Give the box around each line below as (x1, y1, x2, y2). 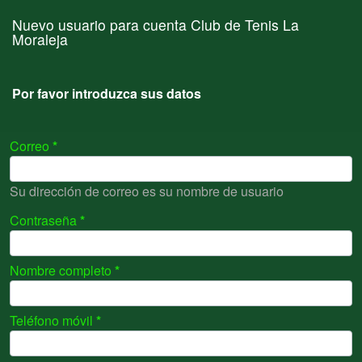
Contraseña (10, 211, 77, 229)
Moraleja (12, 29, 68, 49)
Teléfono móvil (10, 311, 93, 330)
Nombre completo (10, 261, 112, 280)
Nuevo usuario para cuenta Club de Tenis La (12, 15, 299, 35)
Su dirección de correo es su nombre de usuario (10, 182, 284, 200)
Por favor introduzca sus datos (12, 84, 201, 103)
